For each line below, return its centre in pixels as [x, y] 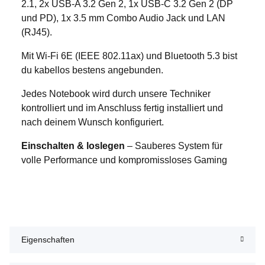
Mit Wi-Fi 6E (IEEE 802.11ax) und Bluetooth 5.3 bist [129, 56]
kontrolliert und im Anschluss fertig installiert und [122, 108]
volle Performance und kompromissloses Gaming [124, 160]
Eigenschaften [48, 239]
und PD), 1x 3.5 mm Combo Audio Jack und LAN [123, 18]
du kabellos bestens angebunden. [92, 70]
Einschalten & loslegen [73, 146]
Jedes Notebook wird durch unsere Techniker [116, 93]
